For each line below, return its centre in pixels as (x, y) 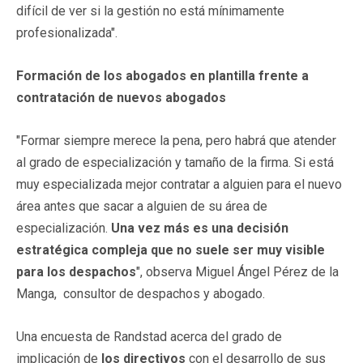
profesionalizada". (67, 32)
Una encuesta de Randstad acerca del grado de (149, 336)
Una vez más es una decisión (200, 228)
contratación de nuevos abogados (121, 97)
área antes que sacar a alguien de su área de (142, 206)
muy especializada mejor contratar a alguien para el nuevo (179, 184)
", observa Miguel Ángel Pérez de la (237, 271)
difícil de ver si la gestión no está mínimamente (150, 11)
